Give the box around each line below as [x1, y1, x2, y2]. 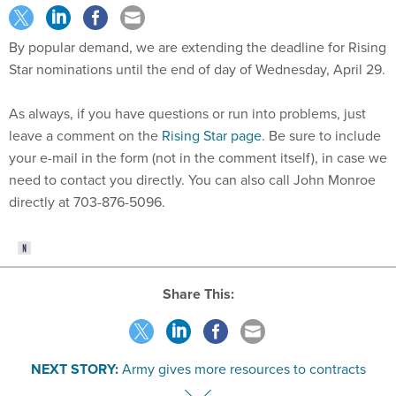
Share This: [171, 283, 234, 304]
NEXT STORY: [30, 358, 118, 379]
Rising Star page [162, 126, 262, 146]
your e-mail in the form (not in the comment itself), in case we [9, 148, 387, 168]
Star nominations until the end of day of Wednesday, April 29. [9, 59, 385, 80]
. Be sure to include [262, 126, 381, 146]
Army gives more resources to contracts [121, 358, 366, 379]
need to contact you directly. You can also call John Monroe [9, 170, 376, 190]
